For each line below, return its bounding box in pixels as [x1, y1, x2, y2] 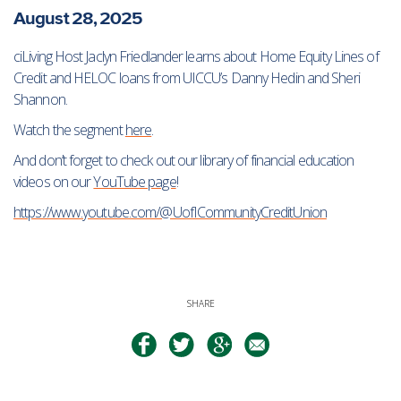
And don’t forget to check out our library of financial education [13, 149, 354, 170]
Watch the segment [13, 119, 125, 140]
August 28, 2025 [13, 7, 143, 29]
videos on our [13, 171, 94, 192]
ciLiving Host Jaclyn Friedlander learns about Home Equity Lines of [13, 46, 379, 66]
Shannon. [13, 89, 67, 109]
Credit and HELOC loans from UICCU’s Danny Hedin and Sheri [13, 67, 360, 88]
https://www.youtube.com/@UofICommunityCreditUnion [13, 201, 327, 222]
